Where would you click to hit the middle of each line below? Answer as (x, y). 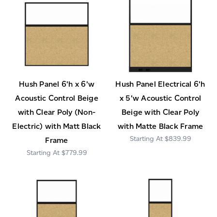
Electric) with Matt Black (57, 126)
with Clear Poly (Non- (57, 112)
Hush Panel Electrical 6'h (160, 84)
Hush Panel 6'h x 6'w (57, 84)
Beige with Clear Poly (160, 112)
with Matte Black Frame (160, 126)
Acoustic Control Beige (57, 98)
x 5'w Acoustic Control (160, 98)
